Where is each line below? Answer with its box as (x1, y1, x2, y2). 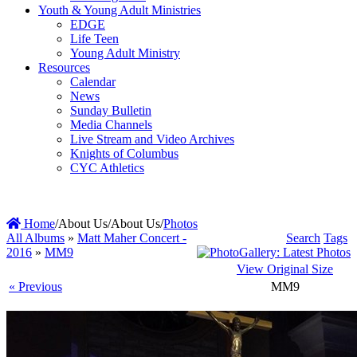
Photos (163, 216, 198, 230)
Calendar (70, 74, 116, 88)
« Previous (9, 279, 62, 293)
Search (286, 230, 320, 245)
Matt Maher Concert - (77, 230, 186, 245)
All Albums (6, 230, 65, 245)
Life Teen (70, 31, 119, 45)
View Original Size (237, 261, 333, 276)
